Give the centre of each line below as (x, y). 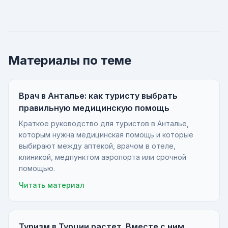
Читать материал (52, 185)
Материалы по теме (70, 60)
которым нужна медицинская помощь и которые (106, 135)
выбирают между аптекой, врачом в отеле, (97, 146)
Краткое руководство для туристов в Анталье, (104, 123)
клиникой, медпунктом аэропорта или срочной (103, 157)
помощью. (37, 168)
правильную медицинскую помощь (94, 108)
